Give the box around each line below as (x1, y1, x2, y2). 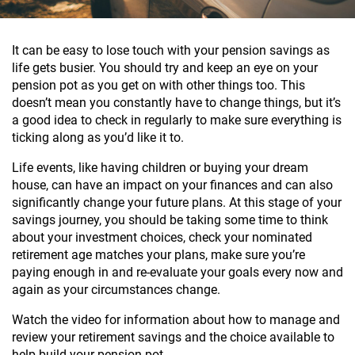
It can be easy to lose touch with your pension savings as (12, 43, 330, 58)
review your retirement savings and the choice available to (12, 330, 334, 345)
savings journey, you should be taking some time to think (12, 212, 328, 227)
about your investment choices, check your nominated (12, 230, 312, 245)
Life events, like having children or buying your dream (12, 160, 308, 175)
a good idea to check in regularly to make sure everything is (12, 113, 342, 128)
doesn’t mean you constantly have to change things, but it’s (12, 95, 341, 110)
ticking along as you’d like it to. (12, 130, 187, 145)
